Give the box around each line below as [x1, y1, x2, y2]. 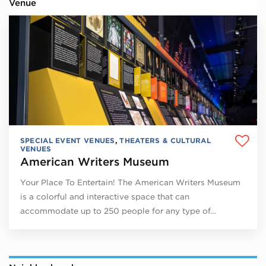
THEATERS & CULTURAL [119, 136, 211, 145]
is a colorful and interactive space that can [20, 192, 189, 202]
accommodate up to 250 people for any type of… [20, 206, 216, 216]
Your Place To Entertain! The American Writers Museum [20, 178, 240, 188]
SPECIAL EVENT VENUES [20, 136, 115, 145]
